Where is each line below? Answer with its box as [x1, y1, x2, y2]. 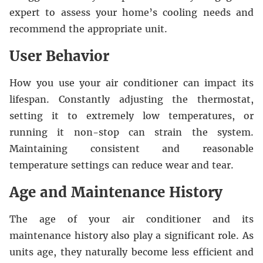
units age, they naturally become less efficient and [9, 246, 254, 258]
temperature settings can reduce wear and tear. [9, 159, 234, 171]
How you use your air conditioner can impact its [9, 77, 254, 89]
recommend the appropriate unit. [9, 23, 167, 35]
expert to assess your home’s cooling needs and [9, 6, 254, 18]
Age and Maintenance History [9, 183, 222, 201]
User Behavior [9, 47, 109, 65]
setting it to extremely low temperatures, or [9, 110, 254, 122]
